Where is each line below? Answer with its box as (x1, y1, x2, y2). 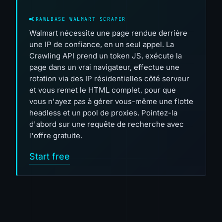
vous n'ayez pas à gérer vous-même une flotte (29, 97, 193, 107)
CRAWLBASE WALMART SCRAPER (32, 16, 126, 23)
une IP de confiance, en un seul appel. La (29, 40, 174, 50)
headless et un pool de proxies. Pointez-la (29, 108, 177, 118)
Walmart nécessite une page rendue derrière (29, 28, 187, 38)
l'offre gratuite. (29, 131, 82, 141)
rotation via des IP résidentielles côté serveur (29, 74, 189, 84)
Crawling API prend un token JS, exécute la (29, 51, 182, 61)
